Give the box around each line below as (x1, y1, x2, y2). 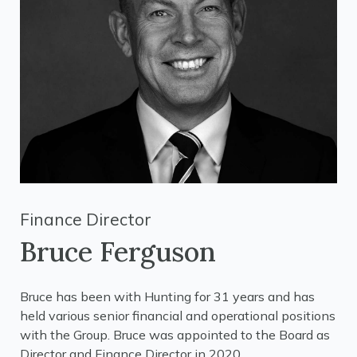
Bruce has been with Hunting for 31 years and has (20, 288, 315, 304)
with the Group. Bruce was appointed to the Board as (20, 327, 330, 343)
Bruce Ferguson (20, 234, 216, 269)
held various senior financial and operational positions (20, 308, 335, 324)
